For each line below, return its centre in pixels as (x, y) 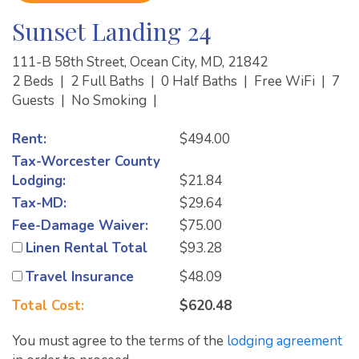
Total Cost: (48, 305)
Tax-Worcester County (86, 161)
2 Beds (34, 81)
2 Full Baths (109, 81)
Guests (35, 100)
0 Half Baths (201, 81)
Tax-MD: (39, 203)
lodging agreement (284, 341)
